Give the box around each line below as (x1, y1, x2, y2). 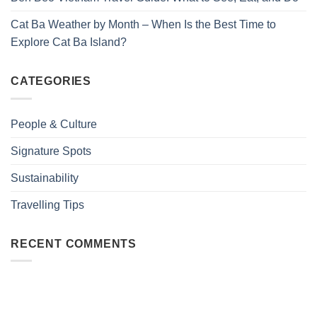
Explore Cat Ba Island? (11, 36, 127, 49)
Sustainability (11, 171, 79, 184)
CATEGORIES (11, 75, 91, 88)
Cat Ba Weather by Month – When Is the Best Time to (11, 18, 276, 31)
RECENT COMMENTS (11, 237, 137, 250)
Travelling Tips (11, 198, 84, 211)
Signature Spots (11, 144, 91, 157)
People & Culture (11, 117, 97, 130)
